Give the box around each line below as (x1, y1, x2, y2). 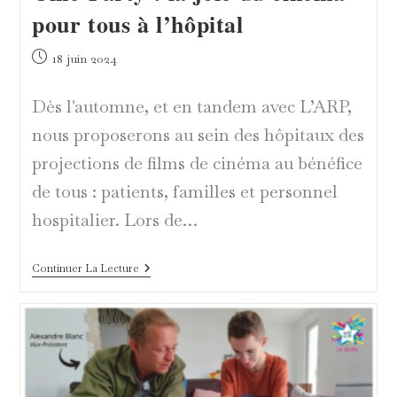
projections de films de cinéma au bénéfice (31, 152, 362, 175)
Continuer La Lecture (31, 261, 139, 276)
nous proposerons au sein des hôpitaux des (31, 123, 364, 147)
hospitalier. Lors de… (31, 208, 198, 232)
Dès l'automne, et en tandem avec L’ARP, (31, 95, 352, 119)
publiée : (30, 67, 80, 84)
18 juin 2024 (51, 51, 117, 67)
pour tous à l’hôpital (31, 7, 244, 42)
